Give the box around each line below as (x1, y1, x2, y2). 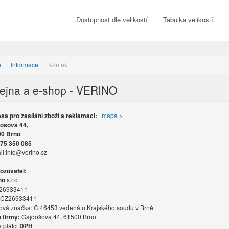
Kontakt (48, 60, 69, 69)
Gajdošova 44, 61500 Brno (20, 212, 96, 221)
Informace (11, 60, 38, 69)
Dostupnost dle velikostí (76, 15, 148, 25)
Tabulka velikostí (163, 15, 213, 25)
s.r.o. (5, 175, 19, 184)
